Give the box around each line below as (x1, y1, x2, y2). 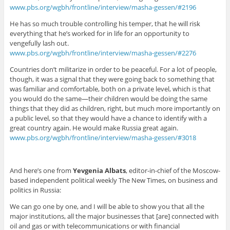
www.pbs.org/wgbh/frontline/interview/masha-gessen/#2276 (9, 48, 196, 58)
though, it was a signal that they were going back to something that (9, 74, 215, 84)
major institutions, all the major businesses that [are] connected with (9, 212, 219, 221)
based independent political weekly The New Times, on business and (9, 176, 218, 185)
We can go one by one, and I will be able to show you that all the (9, 202, 204, 212)
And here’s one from (9, 166, 73, 176)
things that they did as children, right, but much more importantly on (9, 104, 220, 113)
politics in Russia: (9, 185, 61, 195)
